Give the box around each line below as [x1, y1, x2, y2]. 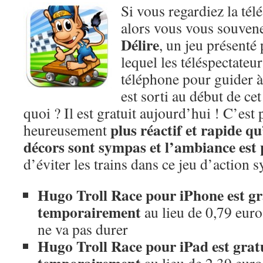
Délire [121, 33, 159, 56]
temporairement [38, 201, 141, 223]
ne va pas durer [38, 219, 128, 239]
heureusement [23, 120, 110, 140]
